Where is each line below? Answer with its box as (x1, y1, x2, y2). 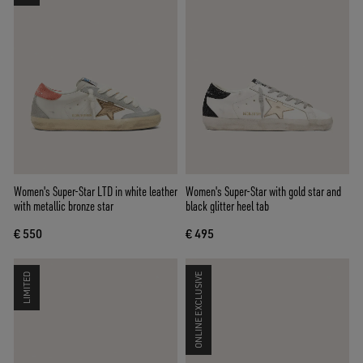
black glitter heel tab (186, 198, 269, 215)
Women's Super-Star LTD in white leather (14, 183, 177, 200)
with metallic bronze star (14, 198, 113, 215)
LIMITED (21, 271, 32, 305)
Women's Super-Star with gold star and (186, 183, 341, 200)
